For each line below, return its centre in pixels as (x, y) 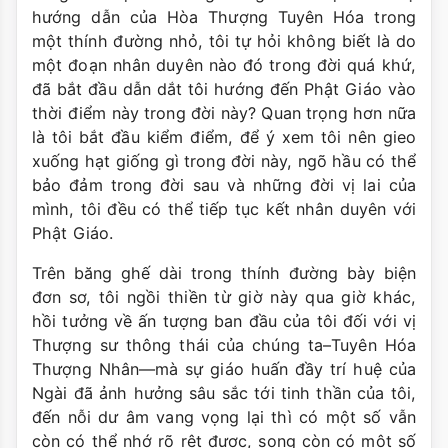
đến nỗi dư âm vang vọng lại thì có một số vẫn (224, 417)
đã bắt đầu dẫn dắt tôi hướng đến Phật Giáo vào (224, 89)
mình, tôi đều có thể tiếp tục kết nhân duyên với (224, 209)
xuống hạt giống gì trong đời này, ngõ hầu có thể (224, 161)
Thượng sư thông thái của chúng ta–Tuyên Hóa (224, 345)
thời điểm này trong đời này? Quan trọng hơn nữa (224, 113)
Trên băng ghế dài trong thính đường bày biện (224, 273)
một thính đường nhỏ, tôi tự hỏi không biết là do (224, 41)
